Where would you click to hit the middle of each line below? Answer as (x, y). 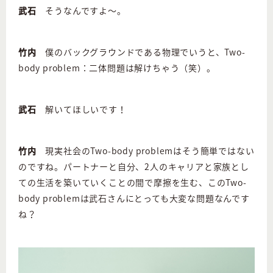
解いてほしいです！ (81, 109)
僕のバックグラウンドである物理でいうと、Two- (141, 51)
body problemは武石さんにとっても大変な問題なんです (134, 198)
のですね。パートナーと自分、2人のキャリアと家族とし (134, 166)
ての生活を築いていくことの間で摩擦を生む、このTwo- (133, 182)
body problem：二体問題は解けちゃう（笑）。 (117, 67)
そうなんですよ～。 (81, 10)
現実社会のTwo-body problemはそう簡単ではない (145, 150)
